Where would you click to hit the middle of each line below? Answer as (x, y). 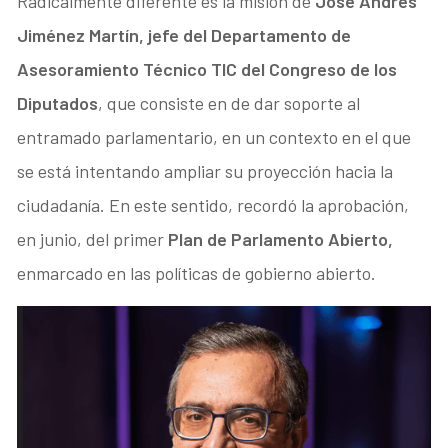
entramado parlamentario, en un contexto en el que (214, 136)
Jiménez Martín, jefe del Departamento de (184, 34)
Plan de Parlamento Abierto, (281, 238)
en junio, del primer (93, 238)
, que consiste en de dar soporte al (229, 102)
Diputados (58, 102)
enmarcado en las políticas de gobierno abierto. (197, 272)
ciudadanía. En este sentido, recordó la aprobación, (213, 204)
